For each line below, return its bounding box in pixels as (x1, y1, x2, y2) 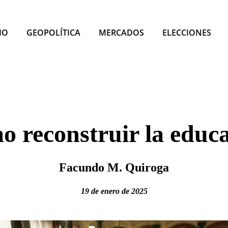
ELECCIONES (162, 26, 211, 38)
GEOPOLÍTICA (26, 26, 80, 38)
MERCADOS (99, 26, 144, 38)
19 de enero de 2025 (80, 187, 148, 196)
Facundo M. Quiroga (59, 161, 169, 175)
